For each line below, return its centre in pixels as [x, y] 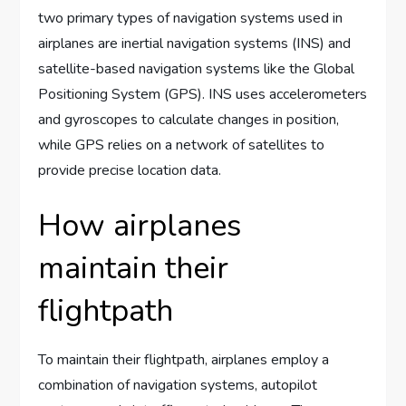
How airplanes [140, 226]
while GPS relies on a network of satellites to [182, 145]
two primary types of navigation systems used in [191, 19]
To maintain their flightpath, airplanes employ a [184, 360]
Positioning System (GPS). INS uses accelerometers [203, 95]
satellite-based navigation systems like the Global [197, 69]
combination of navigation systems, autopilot [178, 386]
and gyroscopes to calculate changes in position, [189, 120]
